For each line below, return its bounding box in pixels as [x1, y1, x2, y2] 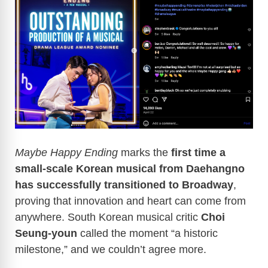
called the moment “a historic [77, 227, 218, 240]
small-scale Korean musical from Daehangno [15, 163, 245, 175]
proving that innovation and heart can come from [15, 195, 246, 208]
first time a [171, 147, 226, 159]
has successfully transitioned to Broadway [15, 179, 233, 191]
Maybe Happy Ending [15, 147, 118, 159]
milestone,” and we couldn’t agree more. [15, 243, 206, 256]
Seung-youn [15, 227, 77, 240]
